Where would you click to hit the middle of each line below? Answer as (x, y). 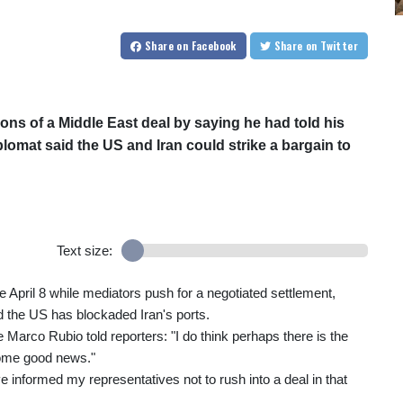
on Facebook (206, 46)
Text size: (84, 251)
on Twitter (339, 46)
